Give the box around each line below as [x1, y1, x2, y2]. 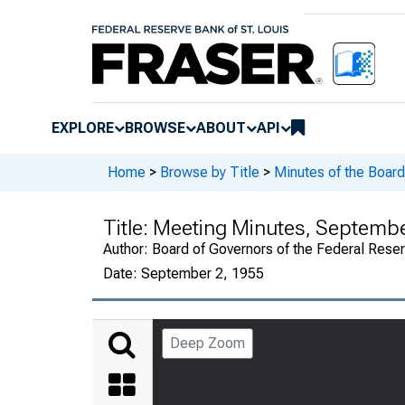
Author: [103, 240, 152, 258]
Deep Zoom [170, 334, 245, 352]
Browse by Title [160, 164, 259, 182]
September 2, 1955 [141, 264, 264, 282]
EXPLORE [52, 118, 114, 137]
